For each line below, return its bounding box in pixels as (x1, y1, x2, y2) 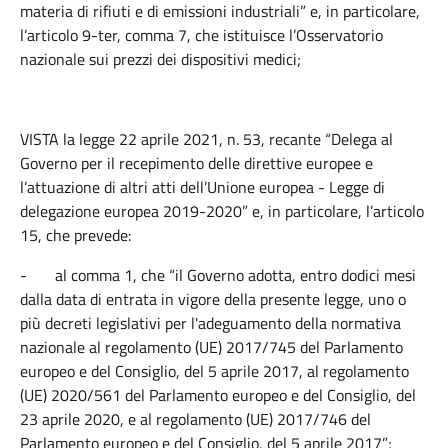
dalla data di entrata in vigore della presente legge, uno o (20, 287, 406, 311)
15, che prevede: (20, 223, 131, 247)
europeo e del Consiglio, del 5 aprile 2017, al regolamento (20, 359, 409, 383)
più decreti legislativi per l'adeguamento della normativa (20, 311, 401, 335)
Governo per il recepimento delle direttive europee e (20, 151, 373, 175)
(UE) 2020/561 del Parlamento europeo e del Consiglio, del (20, 383, 416, 407)
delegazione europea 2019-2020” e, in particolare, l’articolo (20, 199, 424, 223)
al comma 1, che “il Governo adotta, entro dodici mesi (55, 263, 416, 287)
